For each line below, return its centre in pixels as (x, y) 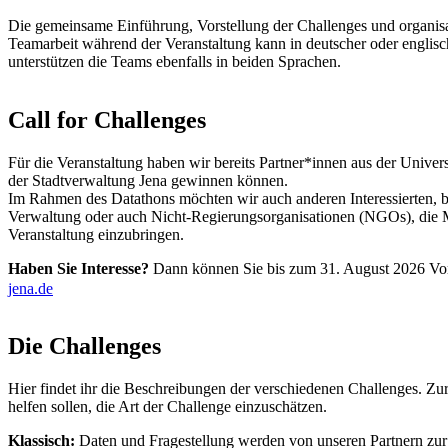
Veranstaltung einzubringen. (96, 234)
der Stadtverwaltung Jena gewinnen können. (148, 180)
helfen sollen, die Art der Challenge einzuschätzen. (167, 407)
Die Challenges (84, 346)
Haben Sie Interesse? (78, 268)
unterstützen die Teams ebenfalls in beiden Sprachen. (174, 61)
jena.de (30, 288)
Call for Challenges (107, 119)
